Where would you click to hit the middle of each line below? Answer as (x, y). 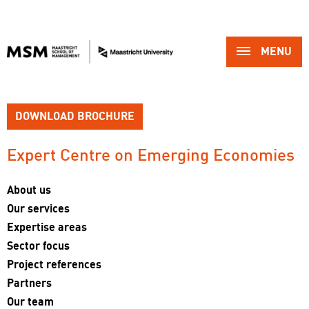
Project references (54, 265)
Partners (29, 283)
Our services (38, 209)
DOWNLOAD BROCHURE (75, 117)
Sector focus (38, 246)
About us (29, 190)
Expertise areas (47, 228)
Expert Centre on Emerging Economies (151, 156)
